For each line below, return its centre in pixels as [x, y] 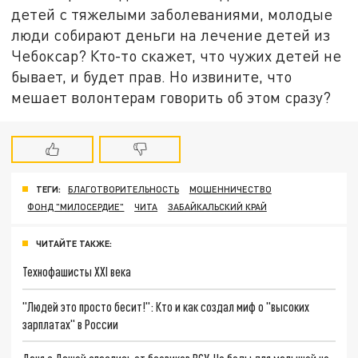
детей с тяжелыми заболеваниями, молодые [172, 14]
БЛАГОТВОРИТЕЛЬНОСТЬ [124, 189]
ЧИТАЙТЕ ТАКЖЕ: [74, 244]
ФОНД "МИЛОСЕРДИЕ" [76, 207]
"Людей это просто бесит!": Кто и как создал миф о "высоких [166, 306]
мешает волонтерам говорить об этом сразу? [171, 97]
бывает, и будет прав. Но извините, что [152, 77]
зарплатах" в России [71, 324]
